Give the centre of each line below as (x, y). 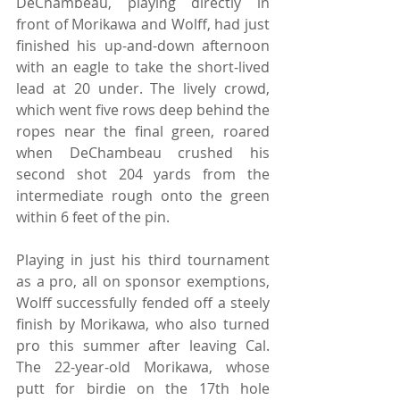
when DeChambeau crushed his (143, 152)
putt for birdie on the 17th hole (143, 388)
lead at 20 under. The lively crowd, (143, 88)
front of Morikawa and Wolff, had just (143, 24)
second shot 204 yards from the (143, 174)
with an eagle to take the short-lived (143, 67)
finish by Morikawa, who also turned (143, 324)
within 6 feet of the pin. (93, 217)
